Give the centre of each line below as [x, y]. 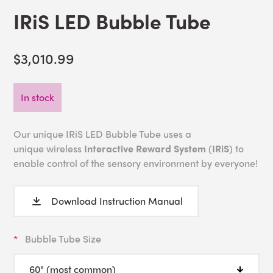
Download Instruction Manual [117, 201]
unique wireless [48, 149]
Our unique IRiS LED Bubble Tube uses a [103, 134]
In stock [38, 97]
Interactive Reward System [145, 149]
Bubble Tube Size [63, 239]
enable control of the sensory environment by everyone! [136, 163]
